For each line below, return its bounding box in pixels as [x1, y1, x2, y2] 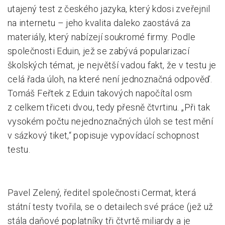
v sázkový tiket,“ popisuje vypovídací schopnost [8, 130, 199, 141]
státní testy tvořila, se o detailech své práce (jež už [8, 201, 213, 212]
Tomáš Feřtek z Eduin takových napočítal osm [8, 88, 192, 98]
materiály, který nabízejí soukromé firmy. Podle [8, 32, 195, 42]
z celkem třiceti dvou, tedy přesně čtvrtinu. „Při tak [8, 102, 210, 113]
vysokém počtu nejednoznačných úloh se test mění [8, 116, 213, 127]
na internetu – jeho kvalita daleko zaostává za [8, 18, 191, 28]
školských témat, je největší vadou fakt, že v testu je [8, 60, 216, 70]
